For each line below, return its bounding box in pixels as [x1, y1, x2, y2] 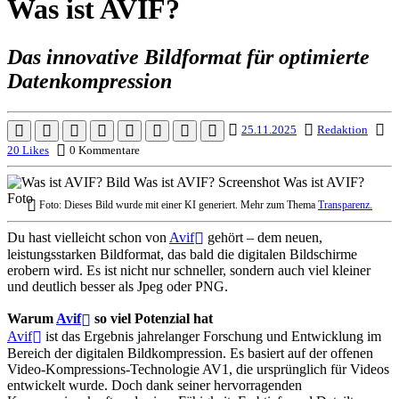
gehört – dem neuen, [204, 229, 322, 245]
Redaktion [317, 123, 368, 137]
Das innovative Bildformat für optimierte [7, 45, 370, 69]
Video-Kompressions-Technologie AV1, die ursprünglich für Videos [7, 361, 389, 377]
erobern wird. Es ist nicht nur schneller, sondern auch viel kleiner [7, 263, 370, 279]
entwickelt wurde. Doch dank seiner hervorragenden [7, 377, 302, 393]
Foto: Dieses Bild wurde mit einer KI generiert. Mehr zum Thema [37, 198, 318, 211]
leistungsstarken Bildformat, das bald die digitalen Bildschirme [7, 247, 357, 263]
